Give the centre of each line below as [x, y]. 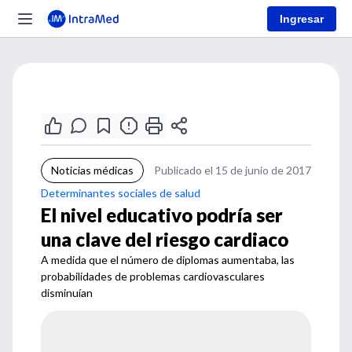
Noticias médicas [92, 170]
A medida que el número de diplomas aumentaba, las [168, 260]
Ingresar [302, 18]
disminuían [67, 293]
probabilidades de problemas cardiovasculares [153, 276]
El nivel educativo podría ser [162, 215]
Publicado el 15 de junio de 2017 [233, 170]
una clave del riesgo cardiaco [165, 239]
